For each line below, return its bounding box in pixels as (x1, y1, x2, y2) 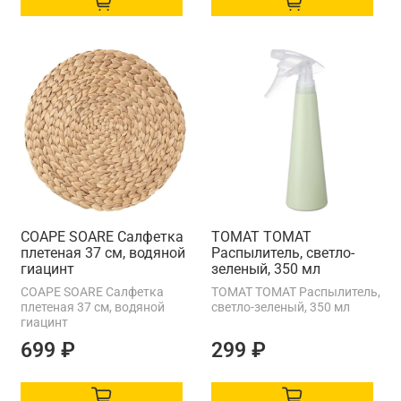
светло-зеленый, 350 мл (211, 299, 350, 314)
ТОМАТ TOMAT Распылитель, (211, 284, 380, 299)
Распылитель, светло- (211, 243, 354, 261)
